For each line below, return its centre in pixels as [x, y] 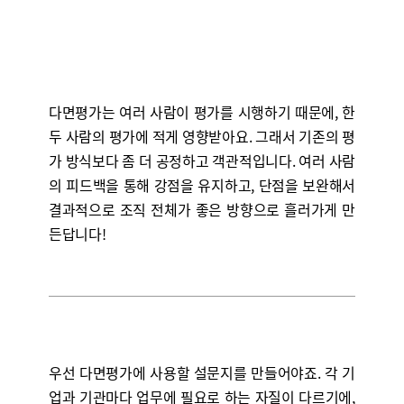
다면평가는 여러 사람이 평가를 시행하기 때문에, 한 [202, 112]
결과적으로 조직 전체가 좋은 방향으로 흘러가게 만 [202, 209]
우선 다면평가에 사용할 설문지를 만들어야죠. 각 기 [202, 372]
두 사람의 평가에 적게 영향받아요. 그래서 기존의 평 [202, 136]
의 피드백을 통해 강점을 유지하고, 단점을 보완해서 [202, 185]
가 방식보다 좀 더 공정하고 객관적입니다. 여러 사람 [202, 161]
